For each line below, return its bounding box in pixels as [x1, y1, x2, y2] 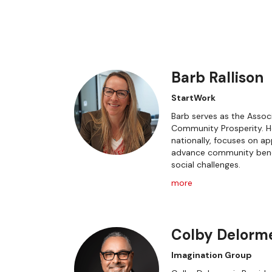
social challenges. [171, 159, 240, 170]
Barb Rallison [171, 68, 263, 87]
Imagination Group [171, 250, 252, 260]
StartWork [171, 92, 216, 103]
